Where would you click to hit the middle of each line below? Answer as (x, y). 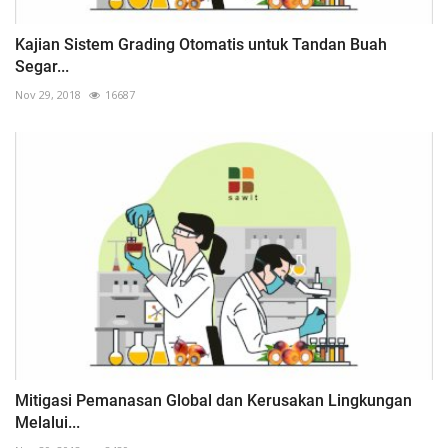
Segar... (42, 66)
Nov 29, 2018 (48, 94)
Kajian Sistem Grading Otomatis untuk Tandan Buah (201, 44)
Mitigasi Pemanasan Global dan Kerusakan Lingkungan (213, 401)
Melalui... (47, 423)
